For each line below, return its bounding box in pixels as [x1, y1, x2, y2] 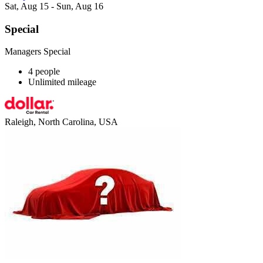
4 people [28, 66, 60, 77]
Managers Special [5, 46, 70, 57]
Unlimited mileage [28, 77, 96, 87]
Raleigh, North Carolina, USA [5, 117, 118, 127]
